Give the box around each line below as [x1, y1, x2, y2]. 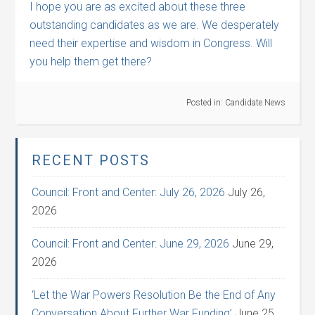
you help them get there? [30, 55, 153, 68]
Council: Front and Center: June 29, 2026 [32, 237, 230, 250]
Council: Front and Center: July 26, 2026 [32, 186, 226, 199]
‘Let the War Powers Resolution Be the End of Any [32, 288, 276, 302]
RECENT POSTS [32, 152, 150, 169]
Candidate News [224, 98, 285, 108]
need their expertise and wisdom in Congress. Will [30, 37, 273, 50]
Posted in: [186, 98, 225, 108]
